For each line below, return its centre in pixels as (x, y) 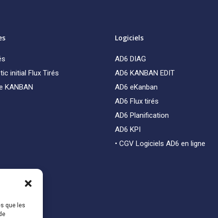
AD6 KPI (127, 129)
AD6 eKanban (136, 87)
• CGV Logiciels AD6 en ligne (160, 143)
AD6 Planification (142, 115)
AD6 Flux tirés (136, 101)
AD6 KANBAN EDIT (145, 73)
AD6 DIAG (130, 59)
